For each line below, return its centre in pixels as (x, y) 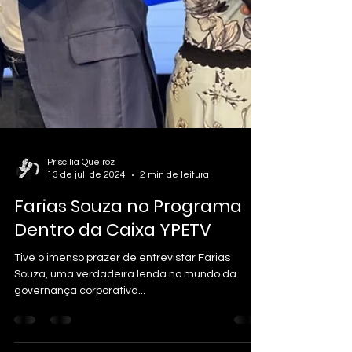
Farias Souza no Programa (128, 244)
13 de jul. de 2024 (86, 213)
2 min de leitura (174, 213)
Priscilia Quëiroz (81, 200)
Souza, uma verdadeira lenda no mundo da (125, 312)
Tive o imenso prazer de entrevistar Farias (122, 295)
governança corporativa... (80, 328)
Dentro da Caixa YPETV (113, 268)
